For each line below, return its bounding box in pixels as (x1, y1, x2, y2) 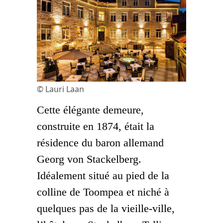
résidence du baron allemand (37, 136, 164, 149)
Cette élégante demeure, (37, 104, 144, 116)
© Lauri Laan (37, 84, 84, 95)
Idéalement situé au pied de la (37, 169, 169, 182)
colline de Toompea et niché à (37, 186, 169, 199)
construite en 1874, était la (37, 120, 154, 133)
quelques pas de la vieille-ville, (37, 202, 175, 215)
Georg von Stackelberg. (37, 153, 141, 166)
